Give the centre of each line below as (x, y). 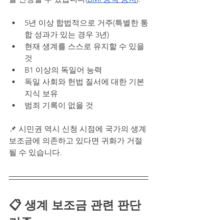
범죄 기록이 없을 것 (59, 105)
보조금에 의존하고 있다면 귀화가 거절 (76, 140)
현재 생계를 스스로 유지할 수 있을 (85, 46)
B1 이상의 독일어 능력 (63, 70)
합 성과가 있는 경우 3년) (67, 34)
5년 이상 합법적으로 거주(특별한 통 (86, 23)
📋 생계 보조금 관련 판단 (77, 205)
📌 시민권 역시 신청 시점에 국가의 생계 (79, 129)
